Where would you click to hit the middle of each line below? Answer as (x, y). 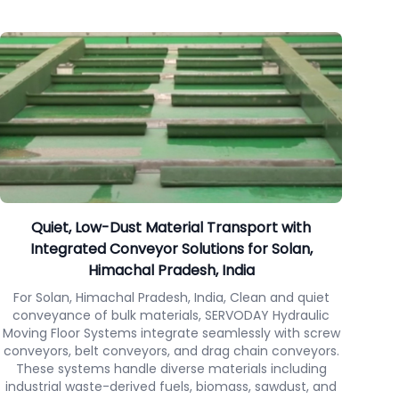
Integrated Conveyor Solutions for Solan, (171, 249)
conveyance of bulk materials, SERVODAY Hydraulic (171, 315)
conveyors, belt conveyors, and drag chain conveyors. (171, 351)
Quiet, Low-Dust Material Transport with (171, 228)
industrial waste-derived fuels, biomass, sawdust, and (171, 387)
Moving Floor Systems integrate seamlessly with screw (171, 333)
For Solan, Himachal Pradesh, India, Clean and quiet (171, 297)
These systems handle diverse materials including (171, 369)
